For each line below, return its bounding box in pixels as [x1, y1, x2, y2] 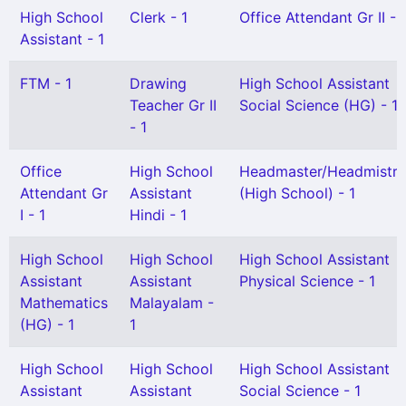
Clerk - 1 [130, 8, 188, 26]
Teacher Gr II [130, 96, 217, 114]
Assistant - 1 [20, 30, 104, 48]
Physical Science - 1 [239, 272, 375, 290]
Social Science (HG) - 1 [239, 96, 398, 114]
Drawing [130, 74, 187, 92]
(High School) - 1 [239, 184, 355, 202]
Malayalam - [130, 294, 214, 312]
